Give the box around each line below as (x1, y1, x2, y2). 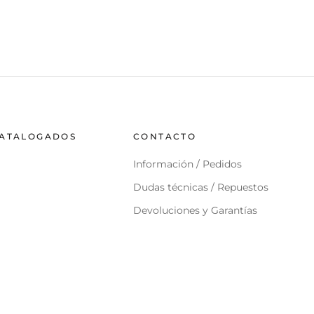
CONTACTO (133, 131, 197, 142)
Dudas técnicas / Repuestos (133, 181, 268, 194)
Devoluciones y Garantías (133, 204, 257, 217)
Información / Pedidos (133, 158, 242, 171)
